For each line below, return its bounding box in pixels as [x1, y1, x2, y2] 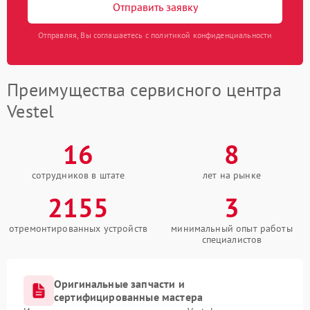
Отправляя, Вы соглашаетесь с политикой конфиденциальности [37, 30, 273, 41]
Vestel [7, 100, 55, 123]
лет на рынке [203, 169, 261, 182]
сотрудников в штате [31, 169, 125, 182]
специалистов [201, 233, 262, 246]
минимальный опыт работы [171, 222, 293, 235]
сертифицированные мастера [54, 290, 203, 304]
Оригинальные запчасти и [54, 277, 185, 291]
